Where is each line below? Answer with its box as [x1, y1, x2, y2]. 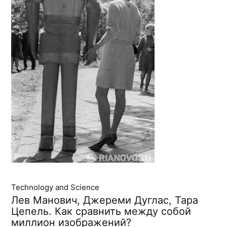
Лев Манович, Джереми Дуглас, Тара [11, 194, 199, 207]
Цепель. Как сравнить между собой [11, 205, 192, 218]
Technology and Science [11, 182, 100, 193]
